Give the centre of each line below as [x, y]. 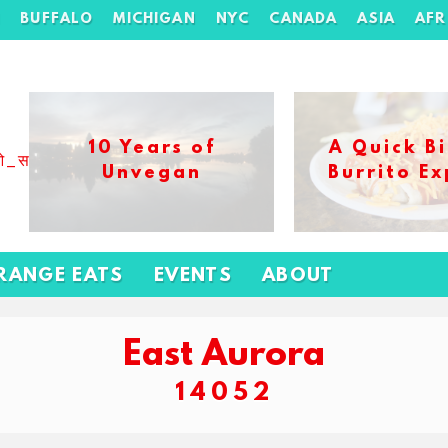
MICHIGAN [154, 19]
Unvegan [151, 174]
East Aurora [224, 356]
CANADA [303, 19]
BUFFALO [57, 19]
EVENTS [193, 276]
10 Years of [151, 149]
